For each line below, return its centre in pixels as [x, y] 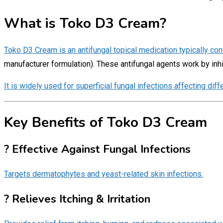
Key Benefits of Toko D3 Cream [106, 122]
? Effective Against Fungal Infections [97, 149]
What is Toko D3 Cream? [85, 24]
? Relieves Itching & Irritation [77, 199]
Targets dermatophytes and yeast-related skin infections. [104, 174]
